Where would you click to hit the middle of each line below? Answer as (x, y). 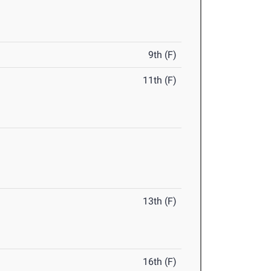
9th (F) (163, 55)
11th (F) (160, 80)
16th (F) (160, 262)
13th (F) (160, 201)
